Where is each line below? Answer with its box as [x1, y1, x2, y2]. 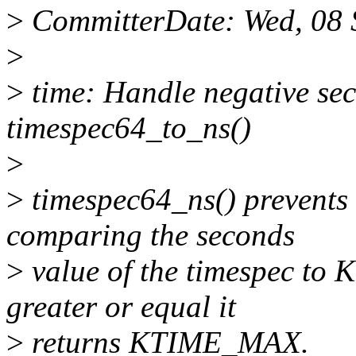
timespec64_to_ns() [6, 110, 251, 145]
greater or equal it [6, 289, 236, 324]
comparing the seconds [6, 218, 295, 253]
